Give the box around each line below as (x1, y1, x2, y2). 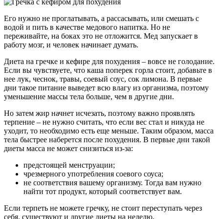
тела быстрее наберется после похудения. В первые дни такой (4, 135, 210, 144)
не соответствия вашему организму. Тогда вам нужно (23, 178, 201, 187)
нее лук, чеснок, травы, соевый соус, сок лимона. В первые (4, 75, 202, 84)
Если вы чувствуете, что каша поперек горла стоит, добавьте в (4, 66, 212, 75)
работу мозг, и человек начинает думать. (4, 41, 138, 49)
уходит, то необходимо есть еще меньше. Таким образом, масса (4, 127, 214, 135)
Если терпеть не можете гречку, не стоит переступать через (4, 204, 202, 213)
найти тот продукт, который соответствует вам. (23, 187, 182, 196)
